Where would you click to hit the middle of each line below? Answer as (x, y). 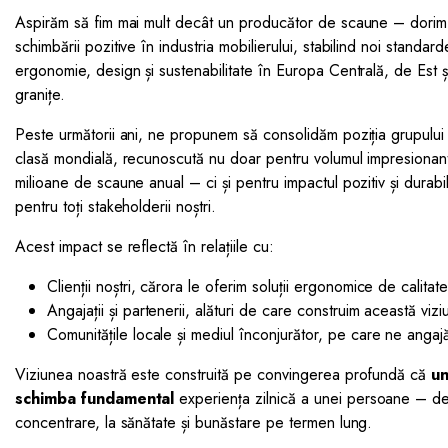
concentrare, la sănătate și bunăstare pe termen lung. (194, 423)
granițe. (40, 95)
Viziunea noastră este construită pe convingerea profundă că (223, 375)
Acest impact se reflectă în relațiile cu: (144, 247)
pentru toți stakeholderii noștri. (116, 207)
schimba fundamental (95, 399)
